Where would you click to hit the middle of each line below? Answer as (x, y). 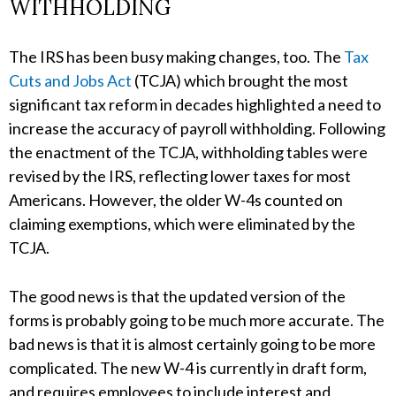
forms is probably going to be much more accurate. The (197, 320)
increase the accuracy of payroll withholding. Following (197, 129)
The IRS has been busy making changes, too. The (176, 57)
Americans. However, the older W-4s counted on (176, 200)
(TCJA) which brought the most (240, 81)
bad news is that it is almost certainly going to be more (192, 344)
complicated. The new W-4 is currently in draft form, (188, 368)
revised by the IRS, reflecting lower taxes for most (180, 176)
